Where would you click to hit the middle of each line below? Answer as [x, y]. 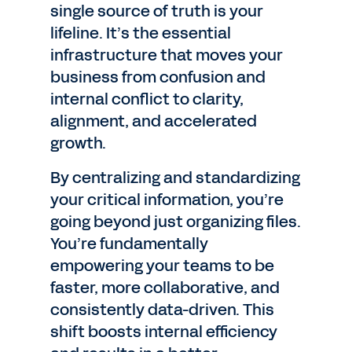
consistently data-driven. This [162, 310]
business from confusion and [158, 77]
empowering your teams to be [162, 266]
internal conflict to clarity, [147, 99]
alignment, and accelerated [154, 121]
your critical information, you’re [167, 200]
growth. [78, 143]
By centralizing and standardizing [175, 178]
